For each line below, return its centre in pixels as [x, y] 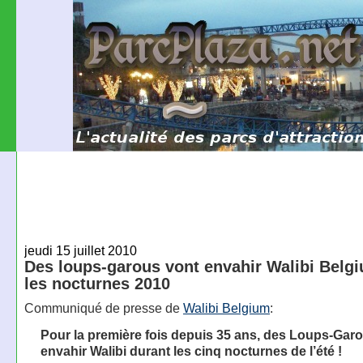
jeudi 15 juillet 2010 [80, 250]
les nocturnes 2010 [97, 283]
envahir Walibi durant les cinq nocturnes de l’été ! [191, 351]
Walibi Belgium [226, 308]
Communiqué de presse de [103, 308]
